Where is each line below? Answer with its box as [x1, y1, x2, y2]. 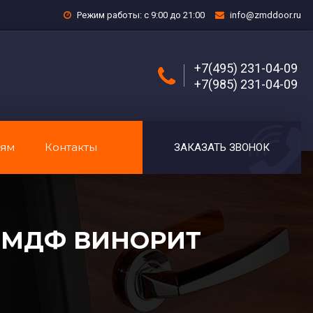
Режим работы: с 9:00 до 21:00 [75, 10, 205, 20]
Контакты [45, 140, 97, 154]
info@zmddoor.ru [230, 10, 301, 20]
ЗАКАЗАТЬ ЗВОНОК [174, 141, 270, 154]
